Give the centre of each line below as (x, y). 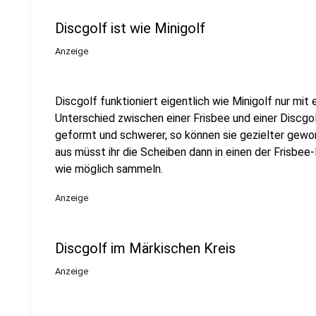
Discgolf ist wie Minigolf (130, 28)
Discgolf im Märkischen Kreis (145, 248)
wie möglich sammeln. (109, 169)
